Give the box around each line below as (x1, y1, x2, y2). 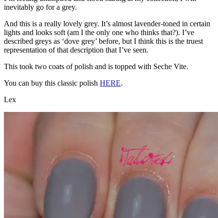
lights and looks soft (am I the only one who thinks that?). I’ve (4, 28, 194, 37)
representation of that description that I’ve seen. (4, 46, 148, 54)
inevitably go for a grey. (4, 3, 77, 12)
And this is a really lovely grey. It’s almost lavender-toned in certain (4, 19, 210, 28)
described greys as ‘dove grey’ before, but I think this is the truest (4, 37, 203, 46)
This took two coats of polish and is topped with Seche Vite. (4, 62, 188, 71)
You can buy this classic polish (4, 79, 100, 88)
